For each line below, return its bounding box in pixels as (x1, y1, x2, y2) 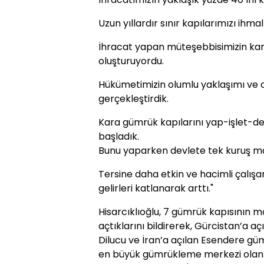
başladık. (98, 130, 139, 143)
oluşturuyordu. (98, 54, 164, 68)
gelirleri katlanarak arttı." (98, 181, 213, 195)
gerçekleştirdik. (98, 92, 169, 105)
